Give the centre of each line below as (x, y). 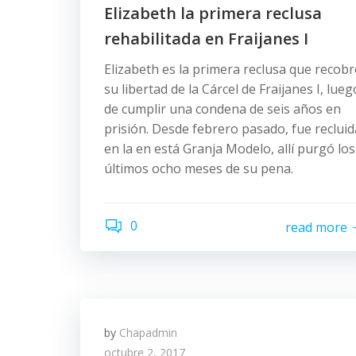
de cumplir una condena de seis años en (222, 109)
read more (316, 227)
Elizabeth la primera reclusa (213, 13)
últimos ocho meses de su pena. (199, 168)
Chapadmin (148, 333)
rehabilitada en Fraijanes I (206, 39)
